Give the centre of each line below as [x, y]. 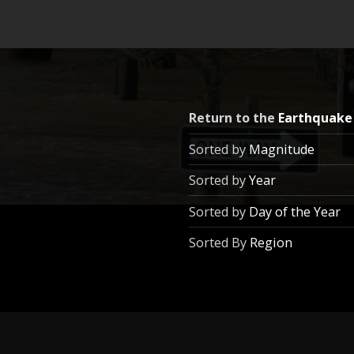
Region [271, 243]
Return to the [233, 118]
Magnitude [281, 149]
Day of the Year [294, 211]
